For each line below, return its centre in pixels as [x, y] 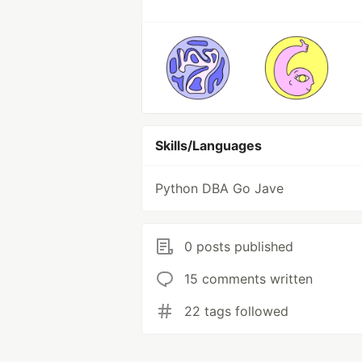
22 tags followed [236, 311]
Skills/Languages [208, 145]
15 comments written [248, 279]
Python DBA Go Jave [219, 188]
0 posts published [239, 246]
